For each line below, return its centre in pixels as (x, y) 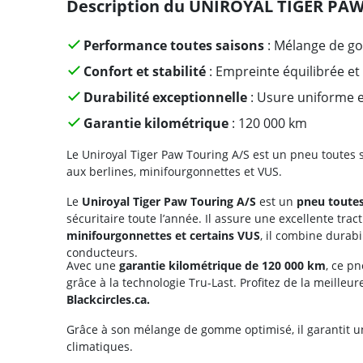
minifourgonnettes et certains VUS (163, 235)
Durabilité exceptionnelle (165, 97)
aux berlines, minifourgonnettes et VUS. (174, 171)
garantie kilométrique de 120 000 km (222, 265)
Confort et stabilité (144, 71)
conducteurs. (102, 252)
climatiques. (100, 346)
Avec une (93, 265)
